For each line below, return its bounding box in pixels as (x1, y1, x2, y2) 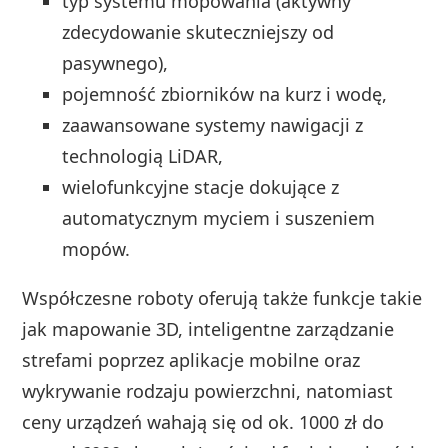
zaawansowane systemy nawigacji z (62, 113, 364, 138)
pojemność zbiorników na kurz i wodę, (62, 82, 388, 107)
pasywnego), (62, 51, 169, 76)
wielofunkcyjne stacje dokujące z (62, 175, 340, 200)
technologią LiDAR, (62, 144, 224, 169)
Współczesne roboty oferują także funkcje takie (22, 286, 423, 311)
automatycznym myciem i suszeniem (62, 206, 376, 231)
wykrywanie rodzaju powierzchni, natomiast (22, 379, 394, 404)
